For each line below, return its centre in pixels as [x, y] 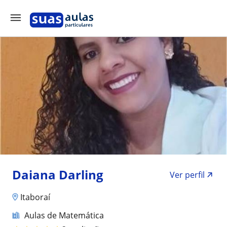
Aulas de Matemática [64, 215]
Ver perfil [187, 175]
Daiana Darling [58, 175]
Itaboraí [35, 197]
